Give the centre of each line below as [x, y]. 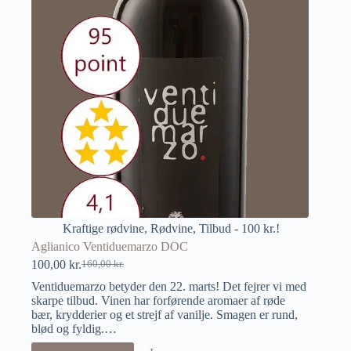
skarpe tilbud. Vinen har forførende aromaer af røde [158, 300]
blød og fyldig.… [74, 328]
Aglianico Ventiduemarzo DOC [110, 246]
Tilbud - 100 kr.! [239, 228]
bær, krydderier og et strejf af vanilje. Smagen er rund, [165, 314]
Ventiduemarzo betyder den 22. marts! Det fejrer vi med [169, 286]
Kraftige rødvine [103, 228]
